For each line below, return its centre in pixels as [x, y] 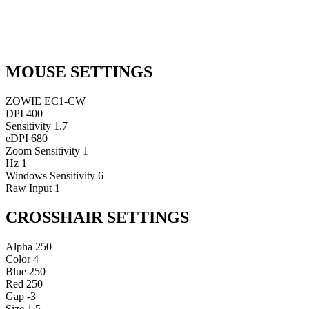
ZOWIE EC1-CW [46, 101]
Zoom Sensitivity [43, 150]
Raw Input [29, 188]
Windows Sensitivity [50, 175]
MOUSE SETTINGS [79, 71]
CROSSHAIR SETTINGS [97, 217]
